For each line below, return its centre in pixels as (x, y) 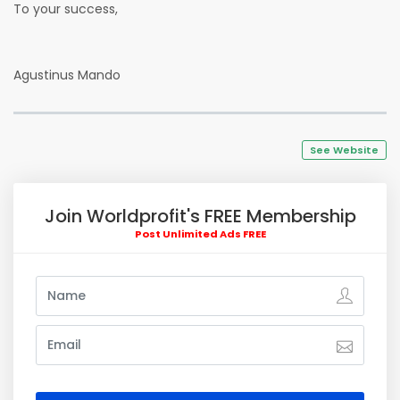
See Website (344, 150)
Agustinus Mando (67, 75)
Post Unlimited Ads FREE (200, 234)
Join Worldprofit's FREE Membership (200, 216)
